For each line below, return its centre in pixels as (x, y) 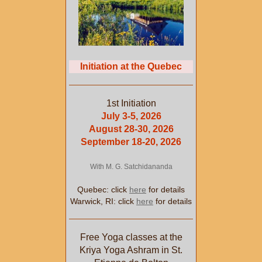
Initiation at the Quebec (131, 67)
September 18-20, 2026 (131, 142)
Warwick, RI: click (103, 201)
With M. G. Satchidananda (131, 167)
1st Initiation (131, 104)
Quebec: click (103, 190)
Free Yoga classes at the (131, 237)
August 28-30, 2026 (131, 129)
